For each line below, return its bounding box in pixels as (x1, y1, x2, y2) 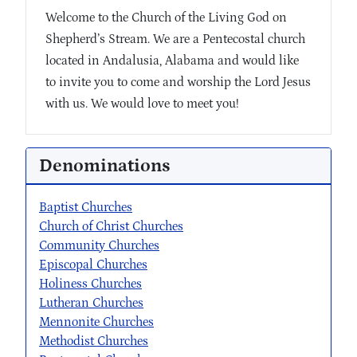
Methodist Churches (39, 334, 148, 349)
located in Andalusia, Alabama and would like (45, 53, 299, 69)
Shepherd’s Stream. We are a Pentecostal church (45, 32, 305, 47)
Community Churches (39, 238, 159, 253)
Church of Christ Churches (39, 219, 183, 234)
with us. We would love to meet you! (45, 96, 239, 112)
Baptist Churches (39, 200, 132, 215)
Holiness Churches (39, 277, 142, 292)
